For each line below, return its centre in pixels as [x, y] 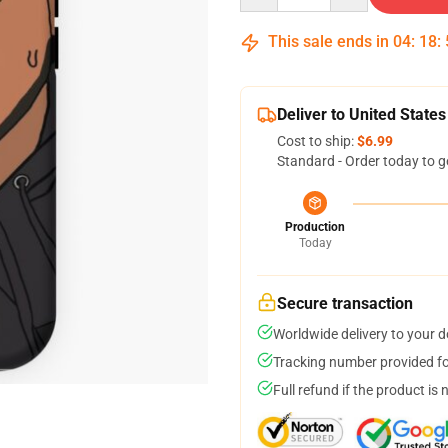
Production [315, 227]
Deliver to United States [361, 114]
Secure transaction [345, 303]
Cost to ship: [317, 141]
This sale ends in [328, 41]
